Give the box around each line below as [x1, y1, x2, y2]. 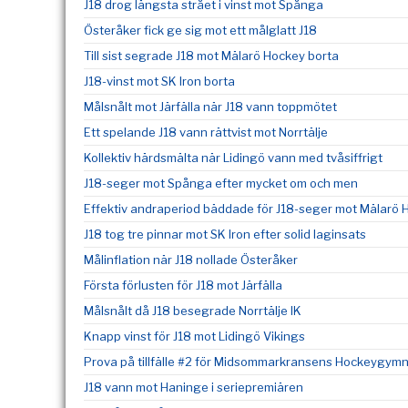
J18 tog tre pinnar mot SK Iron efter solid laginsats [84, 227, 366, 241]
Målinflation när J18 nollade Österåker [84, 252, 298, 267]
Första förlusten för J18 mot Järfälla [84, 278, 282, 292]
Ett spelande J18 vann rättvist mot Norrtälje [84, 125, 328, 139]
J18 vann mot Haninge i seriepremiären [84, 380, 303, 394]
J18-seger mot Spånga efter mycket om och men [84, 176, 358, 190]
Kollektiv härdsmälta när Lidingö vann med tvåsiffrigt [84, 150, 382, 165]
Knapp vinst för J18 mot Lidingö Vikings [84, 329, 305, 343]
